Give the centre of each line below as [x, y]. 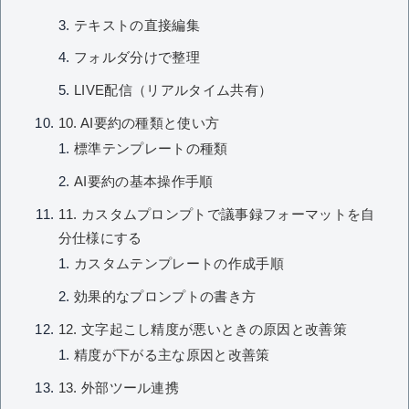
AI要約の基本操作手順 [144, 181]
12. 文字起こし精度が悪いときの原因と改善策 [203, 329]
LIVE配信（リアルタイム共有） [173, 90]
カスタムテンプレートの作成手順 [179, 264]
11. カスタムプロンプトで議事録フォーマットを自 [216, 214]
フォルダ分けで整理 [137, 58]
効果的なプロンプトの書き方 [165, 296]
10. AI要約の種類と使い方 [139, 123]
